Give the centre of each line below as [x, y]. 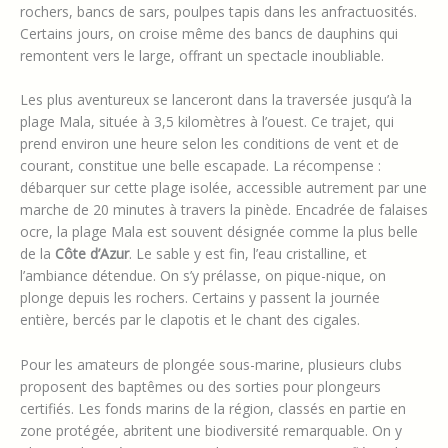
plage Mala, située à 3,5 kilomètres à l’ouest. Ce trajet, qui [207, 122]
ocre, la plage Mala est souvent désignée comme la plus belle [219, 232]
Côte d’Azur [92, 254]
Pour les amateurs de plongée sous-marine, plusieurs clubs [211, 364]
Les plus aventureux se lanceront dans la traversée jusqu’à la [216, 100]
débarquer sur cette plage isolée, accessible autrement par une [223, 188]
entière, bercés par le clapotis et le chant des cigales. [190, 320]
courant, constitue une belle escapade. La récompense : [200, 166]
